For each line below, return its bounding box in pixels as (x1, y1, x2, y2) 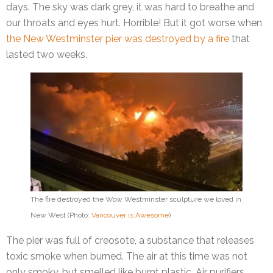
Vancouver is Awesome (91, 211, 169, 220)
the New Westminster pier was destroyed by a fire (6, 33, 229, 45)
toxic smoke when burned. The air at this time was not (6, 250, 247, 263)
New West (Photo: (30, 211, 91, 220)
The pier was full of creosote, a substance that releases (6, 235, 254, 247)
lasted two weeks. (6, 49, 87, 61)
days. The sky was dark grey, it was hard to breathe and (6, 1, 254, 13)
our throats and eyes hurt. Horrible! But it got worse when (6, 17, 262, 29)
